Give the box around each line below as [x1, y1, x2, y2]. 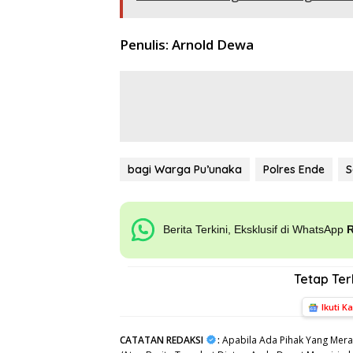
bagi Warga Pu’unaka [128, 162, 242, 176]
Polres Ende [263, 162, 325, 176]
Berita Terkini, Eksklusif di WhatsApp [163, 223, 347, 236]
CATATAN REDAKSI [120, 333, 203, 347]
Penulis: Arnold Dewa [120, 35, 254, 54]
